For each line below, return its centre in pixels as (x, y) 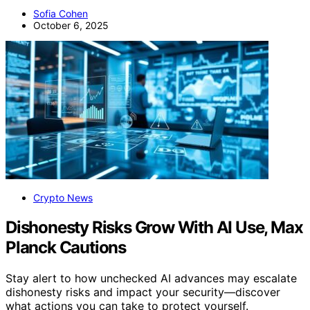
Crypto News (63, 198)
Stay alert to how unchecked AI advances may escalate (151, 279)
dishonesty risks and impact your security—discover (143, 292)
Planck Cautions (66, 248)
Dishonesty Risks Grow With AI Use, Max (154, 228)
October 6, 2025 (71, 26)
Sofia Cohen (61, 14)
